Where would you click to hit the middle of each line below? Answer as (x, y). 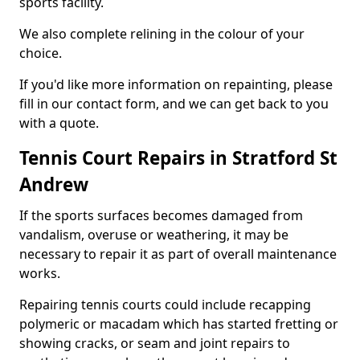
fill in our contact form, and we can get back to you (174, 104)
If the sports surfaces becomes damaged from (161, 215)
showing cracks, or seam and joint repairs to (155, 343)
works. (40, 273)
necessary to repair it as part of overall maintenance (178, 254)
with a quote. (59, 123)
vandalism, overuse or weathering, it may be (154, 235)
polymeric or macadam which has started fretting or (179, 324)
